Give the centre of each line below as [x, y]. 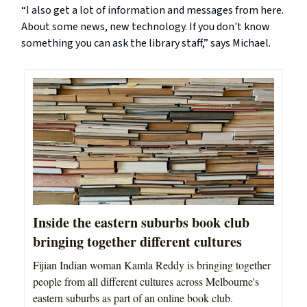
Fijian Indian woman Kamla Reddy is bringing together [152, 265]
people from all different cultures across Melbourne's [146, 281]
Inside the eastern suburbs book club [141, 222]
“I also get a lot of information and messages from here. [152, 11]
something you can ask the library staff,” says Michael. [146, 44]
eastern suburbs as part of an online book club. [133, 297]
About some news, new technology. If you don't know [146, 27]
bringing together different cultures [137, 241]
